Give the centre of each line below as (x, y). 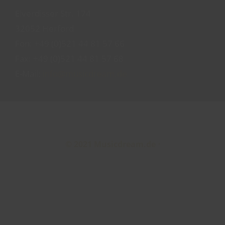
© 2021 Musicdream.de (111, 144)
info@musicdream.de (84, 73)
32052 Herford (44, 28)
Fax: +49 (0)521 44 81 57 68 (69, 58)
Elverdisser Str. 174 (53, 13)
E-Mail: (28, 73)
